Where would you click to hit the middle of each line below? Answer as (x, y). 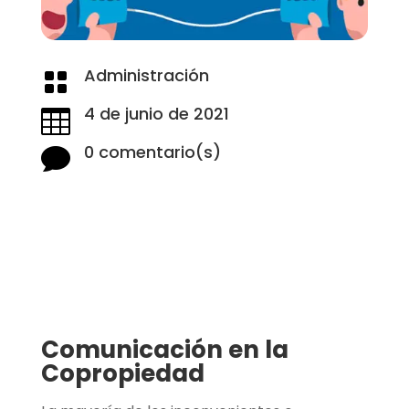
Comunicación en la (164, 349)
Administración (146, 75)
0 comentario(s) (152, 152)
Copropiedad (122, 373)
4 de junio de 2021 (156, 113)
